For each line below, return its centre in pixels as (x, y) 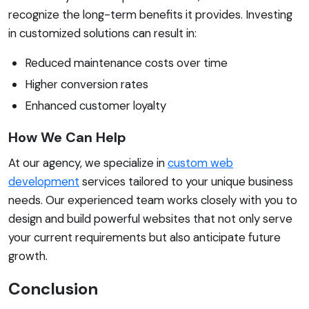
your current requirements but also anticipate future (144, 237)
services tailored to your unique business (186, 181)
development (44, 181)
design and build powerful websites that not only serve (150, 218)
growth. (28, 256)
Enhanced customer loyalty (96, 105)
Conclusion (53, 288)
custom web (200, 162)
